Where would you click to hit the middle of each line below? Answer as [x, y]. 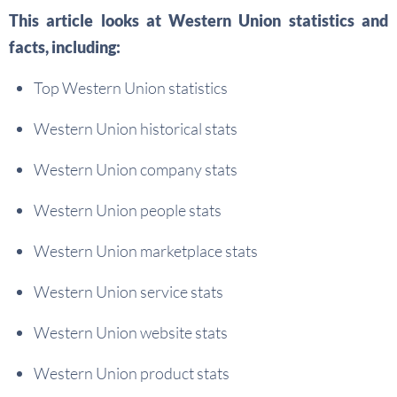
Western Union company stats [136, 170]
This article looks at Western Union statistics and [198, 21]
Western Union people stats [128, 210]
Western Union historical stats [136, 129]
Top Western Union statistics [131, 88]
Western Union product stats [132, 374]
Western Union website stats [131, 333]
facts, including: [65, 47]
